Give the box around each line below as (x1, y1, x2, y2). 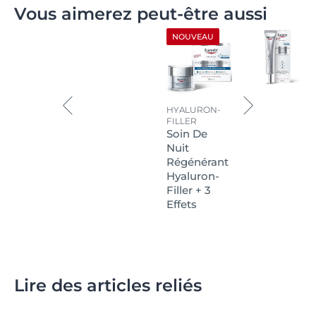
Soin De (166, 126, 207, 140)
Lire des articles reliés (14, 274, 202, 296)
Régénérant (166, 154, 229, 169)
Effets (166, 197, 197, 211)
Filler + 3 (166, 183, 211, 197)
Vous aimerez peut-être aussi (14, 3, 267, 24)
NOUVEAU (172, 31, 214, 42)
